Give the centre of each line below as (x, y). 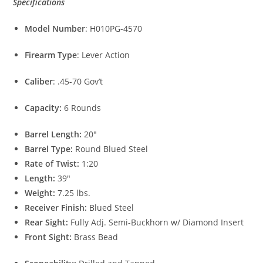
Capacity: (45, 108)
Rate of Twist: (53, 164)
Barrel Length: (55, 134)
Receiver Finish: (57, 208)
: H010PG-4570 (114, 29)
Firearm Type (51, 55)
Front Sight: (50, 237)
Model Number (55, 29)
